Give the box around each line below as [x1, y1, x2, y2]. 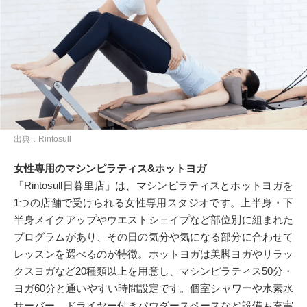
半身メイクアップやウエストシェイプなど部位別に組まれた [14, 214, 293, 226]
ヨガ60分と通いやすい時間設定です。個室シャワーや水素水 [14, 282, 293, 295]
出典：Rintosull [14, 134, 71, 145]
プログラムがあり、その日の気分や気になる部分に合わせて [14, 231, 293, 243]
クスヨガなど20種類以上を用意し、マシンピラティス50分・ [14, 265, 293, 278]
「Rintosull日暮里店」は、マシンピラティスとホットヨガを [14, 180, 293, 192]
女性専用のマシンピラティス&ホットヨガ [14, 162, 206, 175]
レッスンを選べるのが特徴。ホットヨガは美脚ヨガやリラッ [14, 248, 293, 260]
